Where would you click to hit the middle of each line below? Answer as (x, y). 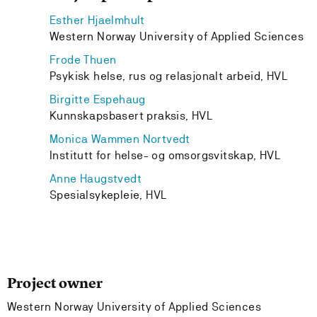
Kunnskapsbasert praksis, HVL (131, 116)
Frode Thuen (83, 60)
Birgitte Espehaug (98, 99)
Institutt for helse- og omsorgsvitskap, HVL (165, 155)
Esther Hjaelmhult (97, 20)
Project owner (55, 283)
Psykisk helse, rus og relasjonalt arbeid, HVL (168, 76)
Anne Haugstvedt (96, 179)
